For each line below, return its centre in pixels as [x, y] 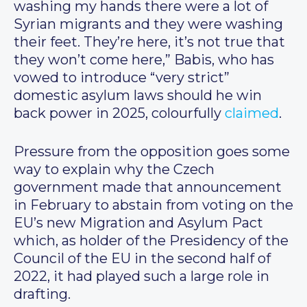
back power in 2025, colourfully [119, 113]
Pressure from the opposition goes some [152, 152]
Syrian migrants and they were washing [148, 24]
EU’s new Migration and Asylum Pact [138, 223]
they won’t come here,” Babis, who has [144, 60]
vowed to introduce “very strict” [122, 78]
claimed [252, 113]
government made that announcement [148, 187]
